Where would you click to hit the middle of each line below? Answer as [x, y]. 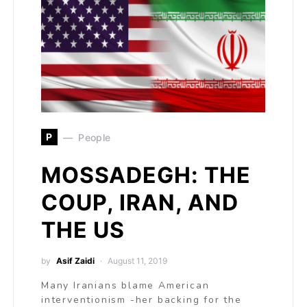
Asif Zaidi [75, 261]
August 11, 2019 [137, 261]
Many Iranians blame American [125, 285]
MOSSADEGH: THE [146, 175]
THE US [83, 230]
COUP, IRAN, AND [140, 202]
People [95, 137]
